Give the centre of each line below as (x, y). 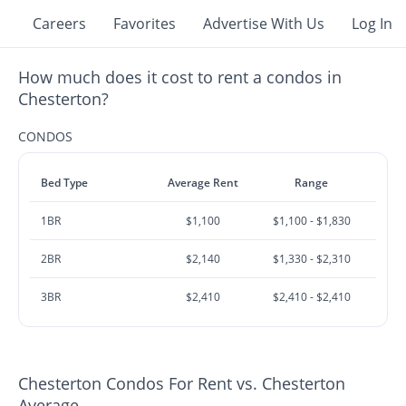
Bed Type (65, 183)
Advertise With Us (264, 24)
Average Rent (203, 183)
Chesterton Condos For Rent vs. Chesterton (182, 383)
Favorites (145, 24)
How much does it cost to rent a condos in (180, 77)
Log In (372, 24)
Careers (59, 24)
